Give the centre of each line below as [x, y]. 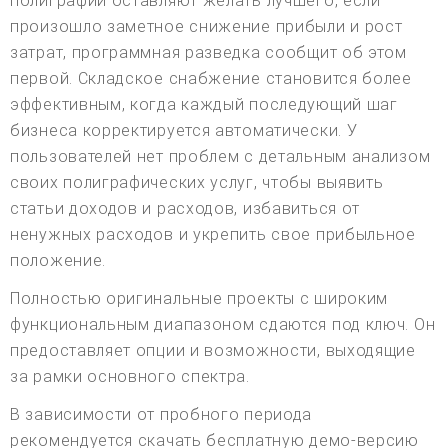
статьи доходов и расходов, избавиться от [185, 208]
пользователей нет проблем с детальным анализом [220, 156]
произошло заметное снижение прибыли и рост [206, 26]
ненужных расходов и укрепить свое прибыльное [213, 234]
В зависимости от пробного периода [161, 414]
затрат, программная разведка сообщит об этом [208, 52]
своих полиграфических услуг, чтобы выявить [197, 182]
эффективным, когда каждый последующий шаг [204, 104]
